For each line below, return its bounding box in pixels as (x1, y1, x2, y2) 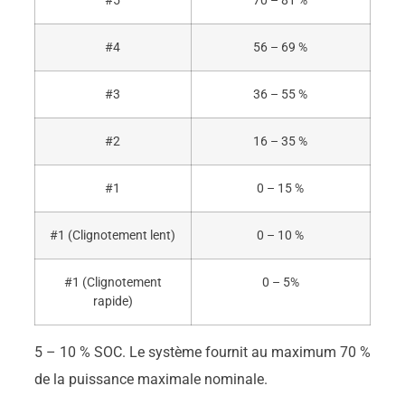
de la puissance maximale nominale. (33, 371, 268, 389)
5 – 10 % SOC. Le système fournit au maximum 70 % (33, 344, 371, 362)
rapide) (92, 294, 133, 310)
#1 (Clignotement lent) (50, 228, 176, 244)
